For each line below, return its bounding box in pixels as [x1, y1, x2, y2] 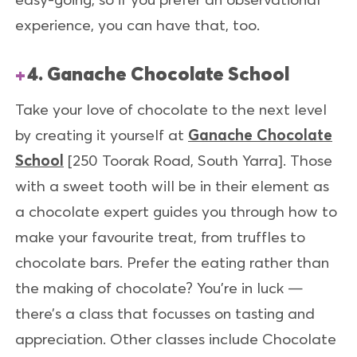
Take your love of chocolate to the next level [15, 100, 327, 120]
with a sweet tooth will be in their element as [15, 176, 329, 196]
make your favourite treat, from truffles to [15, 227, 305, 247]
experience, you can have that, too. [15, 14, 260, 34]
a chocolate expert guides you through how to [15, 202, 337, 222]
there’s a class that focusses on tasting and [15, 304, 315, 324]
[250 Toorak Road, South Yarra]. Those [68, 151, 332, 171]
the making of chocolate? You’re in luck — [15, 278, 304, 298]
